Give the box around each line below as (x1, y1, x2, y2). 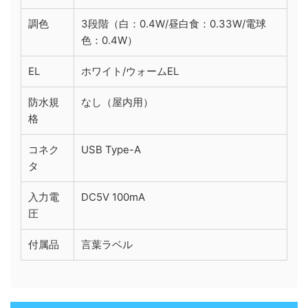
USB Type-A (81, 142, 141, 156)
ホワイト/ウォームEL (81, 64, 179, 78)
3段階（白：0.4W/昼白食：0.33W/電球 (81, 16, 266, 30)
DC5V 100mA (81, 190, 145, 203)
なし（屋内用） (81, 95, 153, 109)
